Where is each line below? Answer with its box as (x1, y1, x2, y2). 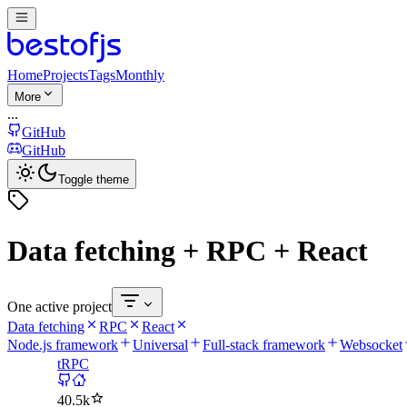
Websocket (340, 337, 402, 353)
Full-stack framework (203, 337, 325, 353)
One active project (7, 299, 112, 315)
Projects (43, 67, 88, 84)
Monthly (115, 67, 164, 84)
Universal (133, 337, 188, 353)
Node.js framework (7, 337, 118, 353)
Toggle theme (58, 173, 129, 187)
